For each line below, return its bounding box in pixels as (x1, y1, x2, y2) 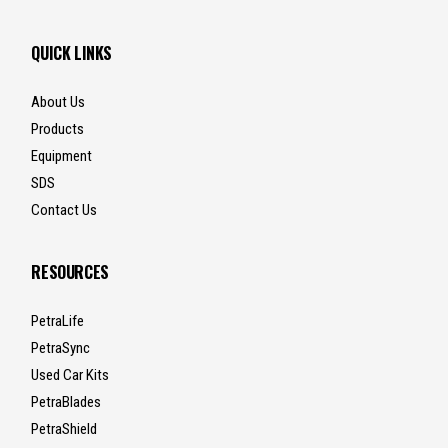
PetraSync (31, 339, 91, 358)
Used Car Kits (31, 366, 110, 385)
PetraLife (31, 312, 85, 331)
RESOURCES (31, 260, 109, 285)
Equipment (31, 147, 93, 166)
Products (31, 120, 85, 139)
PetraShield (31, 420, 98, 439)
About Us (31, 93, 86, 112)
